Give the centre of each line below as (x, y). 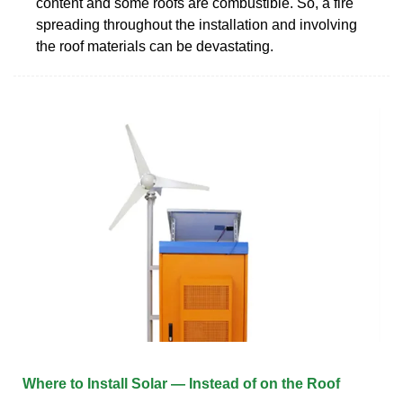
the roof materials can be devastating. (155, 46)
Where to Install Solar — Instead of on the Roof (181, 383)
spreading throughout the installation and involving (197, 24)
